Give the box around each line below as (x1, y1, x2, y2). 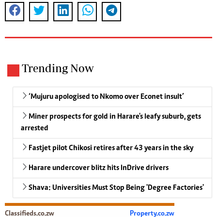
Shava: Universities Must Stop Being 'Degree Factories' (29, 184, 204, 192)
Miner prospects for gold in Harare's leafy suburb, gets (29, 113, 201, 121)
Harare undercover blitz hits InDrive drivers (29, 164, 169, 172)
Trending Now (22, 62, 94, 75)
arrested (21, 124, 48, 133)
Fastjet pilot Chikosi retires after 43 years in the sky (29, 144, 193, 153)
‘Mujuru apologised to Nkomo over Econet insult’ (29, 93, 184, 101)
